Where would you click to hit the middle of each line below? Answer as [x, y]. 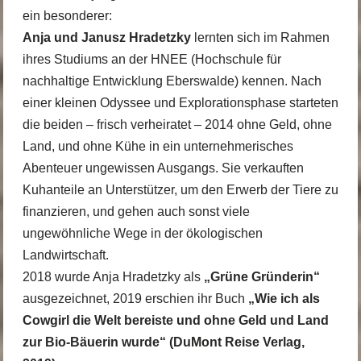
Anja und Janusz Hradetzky [106, 37]
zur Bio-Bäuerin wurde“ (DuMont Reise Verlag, [163, 342]
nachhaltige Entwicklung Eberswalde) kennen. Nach [172, 81]
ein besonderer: [67, 15]
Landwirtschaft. [65, 255]
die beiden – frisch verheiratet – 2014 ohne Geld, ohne [177, 124]
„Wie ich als [284, 298]
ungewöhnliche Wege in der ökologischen [142, 233]
